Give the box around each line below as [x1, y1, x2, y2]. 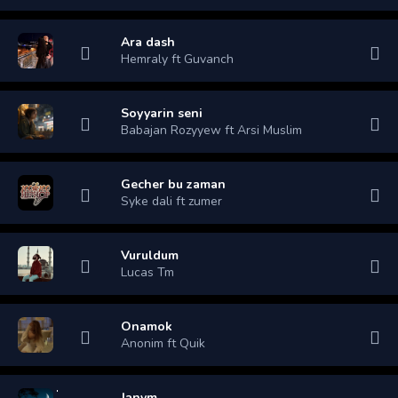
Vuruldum [121, 246, 179, 264]
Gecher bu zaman [121, 175, 226, 193]
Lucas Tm [121, 263, 174, 281]
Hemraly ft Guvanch [121, 50, 234, 68]
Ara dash [121, 33, 175, 51]
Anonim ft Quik [121, 334, 205, 352]
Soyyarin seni [121, 104, 203, 122]
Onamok [121, 317, 172, 335]
